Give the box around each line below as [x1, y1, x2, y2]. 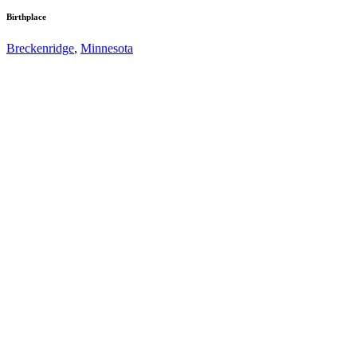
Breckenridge [6, 41, 74, 55]
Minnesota [80, 41, 133, 55]
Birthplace [6, 11, 46, 22]
